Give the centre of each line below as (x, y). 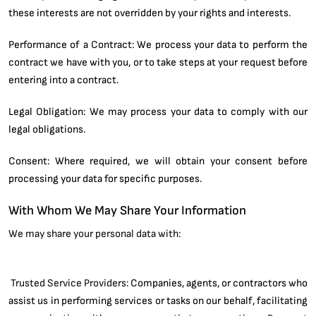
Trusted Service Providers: (71, 282)
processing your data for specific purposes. (105, 178)
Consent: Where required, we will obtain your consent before (158, 160)
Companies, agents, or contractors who (219, 282)
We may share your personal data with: (95, 233)
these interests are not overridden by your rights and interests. (150, 12)
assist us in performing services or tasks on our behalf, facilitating (158, 300)
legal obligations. (47, 129)
